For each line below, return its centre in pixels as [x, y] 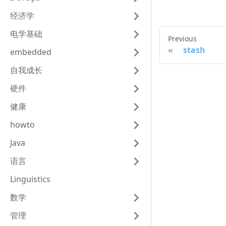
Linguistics [30, 179]
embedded [31, 52]
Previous [182, 39]
